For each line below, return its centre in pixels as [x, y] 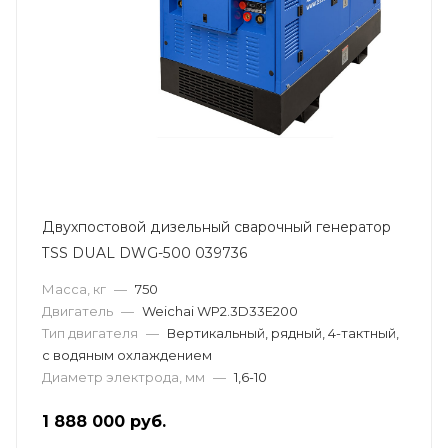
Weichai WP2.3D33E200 [220, 311]
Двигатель [77, 311]
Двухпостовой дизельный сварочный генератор [216, 227]
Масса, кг [74, 289]
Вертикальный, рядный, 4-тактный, [283, 333]
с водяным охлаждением [127, 355]
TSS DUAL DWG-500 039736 [145, 253]
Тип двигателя [90, 333]
